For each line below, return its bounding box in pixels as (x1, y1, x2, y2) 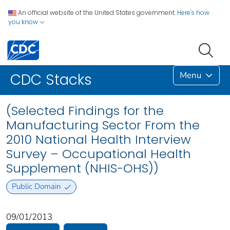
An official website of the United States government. (18, 8, 176, 17)
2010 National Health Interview (6, 131, 191, 148)
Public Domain (11, 181, 61, 192)
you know (8, 17, 40, 26)
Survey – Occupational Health (6, 145, 191, 163)
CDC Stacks (10, 70, 92, 90)
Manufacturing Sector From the (6, 117, 200, 134)
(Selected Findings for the (6, 102, 164, 120)
